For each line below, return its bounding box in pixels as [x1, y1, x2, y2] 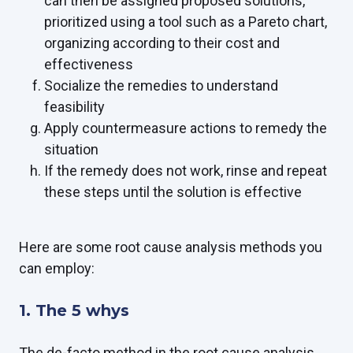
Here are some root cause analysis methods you [19, 239, 322, 256]
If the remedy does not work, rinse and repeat [44, 162, 327, 180]
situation [44, 141, 98, 158]
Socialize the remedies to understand [44, 77, 278, 95]
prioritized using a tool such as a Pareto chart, [44, 13, 327, 31]
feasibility [44, 98, 105, 116]
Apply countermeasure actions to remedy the [44, 120, 327, 137]
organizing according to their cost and [44, 35, 280, 52]
